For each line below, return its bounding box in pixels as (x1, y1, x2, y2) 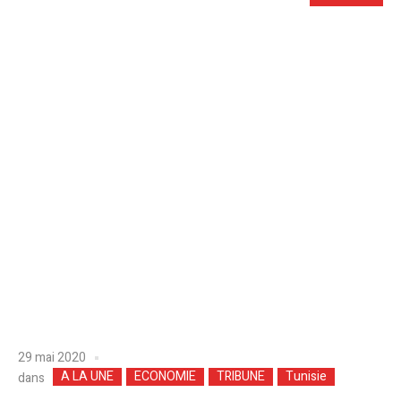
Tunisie (286, 367, 327, 387)
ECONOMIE (134, 367, 196, 387)
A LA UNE (61, 367, 114, 387)
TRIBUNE (217, 367, 265, 387)
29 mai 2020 (18, 347, 86, 367)
